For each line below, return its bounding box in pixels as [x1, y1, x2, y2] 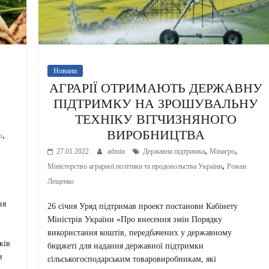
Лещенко [47, 177, 74, 186]
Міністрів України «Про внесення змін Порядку [47, 214, 223, 224]
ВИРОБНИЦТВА [106, 127, 205, 142]
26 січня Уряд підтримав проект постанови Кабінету [47, 201, 238, 211]
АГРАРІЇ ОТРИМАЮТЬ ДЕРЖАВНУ [49, 80, 262, 95]
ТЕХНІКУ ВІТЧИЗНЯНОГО [74, 111, 237, 127]
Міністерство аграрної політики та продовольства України [47, 162, 223, 171]
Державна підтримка [143, 147, 205, 156]
